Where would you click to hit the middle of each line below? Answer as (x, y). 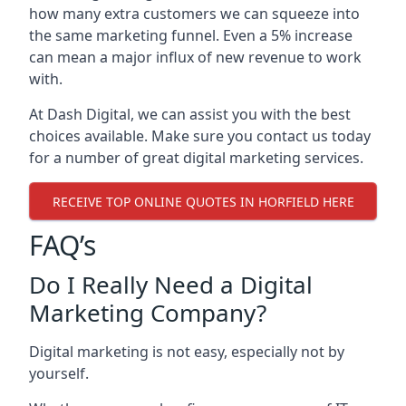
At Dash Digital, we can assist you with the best (190, 114)
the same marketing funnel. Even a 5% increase (191, 35)
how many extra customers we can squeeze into (194, 14)
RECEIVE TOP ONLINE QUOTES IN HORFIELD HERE (203, 201)
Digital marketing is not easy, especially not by (187, 352)
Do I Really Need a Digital (171, 285)
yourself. (59, 373)
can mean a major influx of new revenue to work (195, 57)
